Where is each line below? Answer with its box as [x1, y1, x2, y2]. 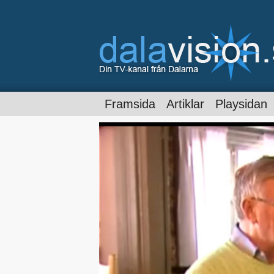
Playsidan [215, 97, 267, 111]
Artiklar [166, 97, 204, 111]
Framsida [104, 97, 155, 111]
